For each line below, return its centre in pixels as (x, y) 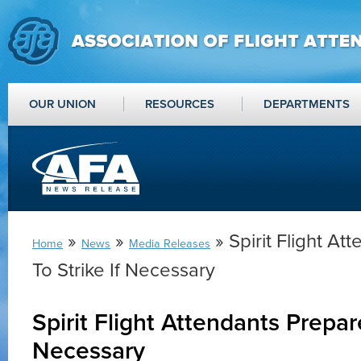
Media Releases (170, 244)
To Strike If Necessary (124, 270)
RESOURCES (180, 104)
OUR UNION (62, 104)
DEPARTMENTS (307, 104)
